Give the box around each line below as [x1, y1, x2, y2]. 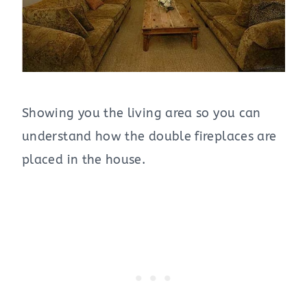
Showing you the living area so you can [22, 105, 261, 121]
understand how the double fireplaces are [22, 128, 277, 144]
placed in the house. [22, 151, 146, 167]
